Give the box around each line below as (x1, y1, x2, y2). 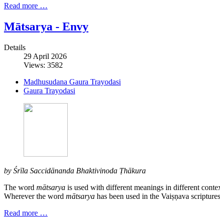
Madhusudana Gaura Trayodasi (24, 77, 121, 86)
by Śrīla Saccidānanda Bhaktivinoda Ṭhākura (4, 166, 146, 175)
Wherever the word (4, 192, 66, 200)
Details (4, 43, 26, 52)
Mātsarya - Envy (4, 20, 88, 33)
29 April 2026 (24, 52, 67, 60)
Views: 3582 (24, 60, 63, 69)
